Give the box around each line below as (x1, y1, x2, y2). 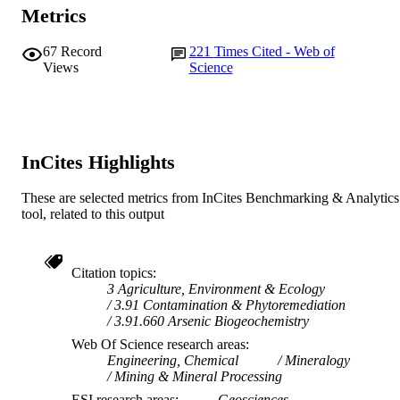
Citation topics (71, 264, 153, 280)
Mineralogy (285, 352, 350, 368)
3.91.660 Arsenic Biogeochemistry (114, 312, 309, 329)
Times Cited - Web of (213, 44, 335, 60)
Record (61, 44, 102, 60)
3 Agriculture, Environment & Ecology (107, 280, 325, 296)
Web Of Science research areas (71, 336, 246, 352)
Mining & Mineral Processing (114, 368, 282, 384)
